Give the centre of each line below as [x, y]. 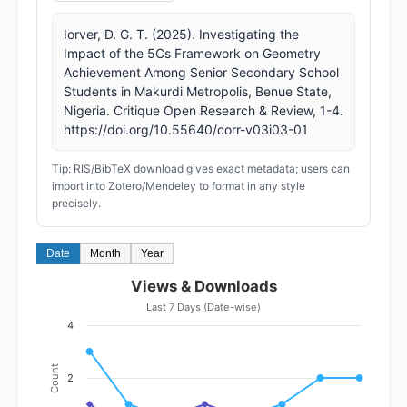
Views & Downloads [203, 286]
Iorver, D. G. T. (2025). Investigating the [181, 34]
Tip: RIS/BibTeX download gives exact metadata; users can [201, 168]
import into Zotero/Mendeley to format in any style [179, 185]
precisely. [76, 203]
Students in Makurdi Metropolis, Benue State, [198, 91]
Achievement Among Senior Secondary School [201, 72]
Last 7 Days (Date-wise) [203, 307]
